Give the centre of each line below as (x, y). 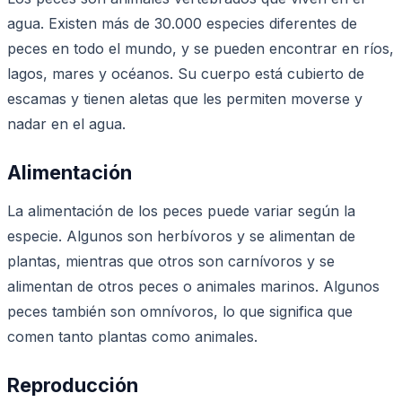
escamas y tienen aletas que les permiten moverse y (185, 98)
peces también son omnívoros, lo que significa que (180, 311)
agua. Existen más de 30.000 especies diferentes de (182, 23)
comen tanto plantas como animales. (132, 336)
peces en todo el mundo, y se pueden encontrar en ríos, (201, 48)
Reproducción (73, 385)
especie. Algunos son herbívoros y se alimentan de (181, 236)
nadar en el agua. (66, 123)
